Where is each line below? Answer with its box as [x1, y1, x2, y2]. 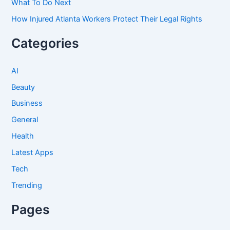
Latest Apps [11, 148, 54, 158]
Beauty [11, 82, 35, 92]
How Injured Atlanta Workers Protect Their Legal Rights [11, 14, 203, 24]
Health [11, 131, 34, 141]
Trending [11, 181, 43, 190]
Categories [11, 35, 80, 51]
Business [11, 99, 43, 108]
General [11, 115, 39, 125]
